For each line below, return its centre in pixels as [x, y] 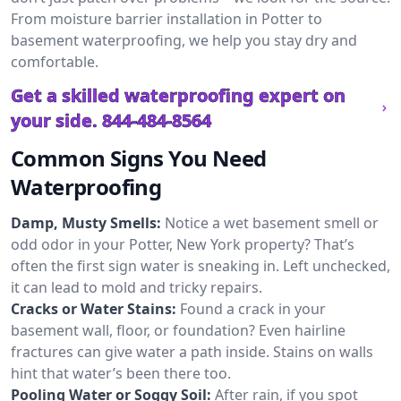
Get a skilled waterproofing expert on [178, 95]
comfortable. [55, 62]
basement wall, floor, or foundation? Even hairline [178, 330]
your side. [54, 120]
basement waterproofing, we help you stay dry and [184, 40]
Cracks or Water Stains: [94, 309]
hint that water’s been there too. [121, 373]
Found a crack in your [253, 309]
